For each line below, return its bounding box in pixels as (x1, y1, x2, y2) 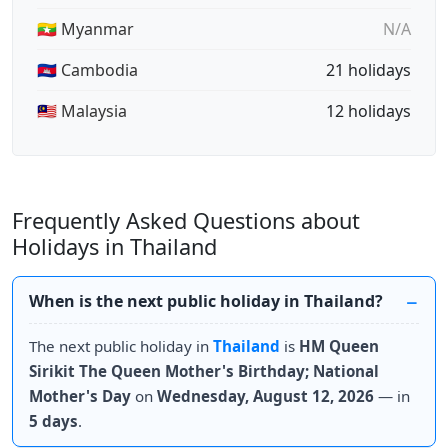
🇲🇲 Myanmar (37, 18, 134, 40)
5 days (29, 411, 78, 431)
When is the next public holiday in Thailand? (29, 290, 383, 312)
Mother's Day (29, 386, 131, 406)
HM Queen (299, 336, 379, 356)
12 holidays (326, 100, 411, 122)
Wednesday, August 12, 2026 (157, 386, 374, 406)
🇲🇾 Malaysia (37, 100, 127, 122)
